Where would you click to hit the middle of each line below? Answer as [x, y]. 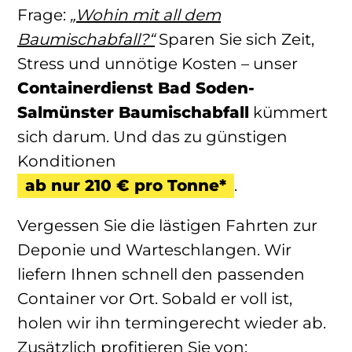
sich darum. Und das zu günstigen [152, 137]
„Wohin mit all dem [145, 15]
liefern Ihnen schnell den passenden [161, 275]
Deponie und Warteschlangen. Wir [154, 250]
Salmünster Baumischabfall [133, 113]
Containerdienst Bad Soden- [136, 88]
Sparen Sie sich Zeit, [235, 40]
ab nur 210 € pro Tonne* [126, 186]
